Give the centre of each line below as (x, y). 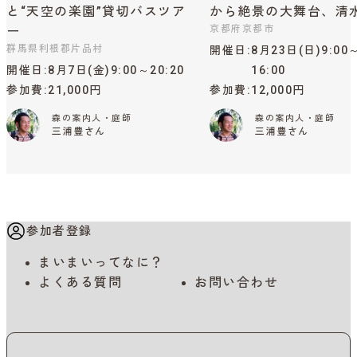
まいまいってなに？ (101, 263)
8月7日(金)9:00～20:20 (116, 71)
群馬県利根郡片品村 (55, 49)
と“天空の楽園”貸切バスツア (96, 12)
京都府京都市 (242, 29)
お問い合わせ (236, 283)
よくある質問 (80, 283)
